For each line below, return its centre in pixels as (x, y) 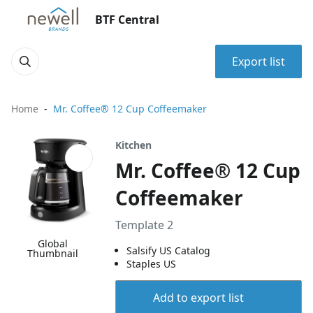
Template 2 (145, 225)
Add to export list (198, 298)
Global (53, 244)
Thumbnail (53, 254)
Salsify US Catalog (169, 250)
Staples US (152, 264)
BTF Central (127, 20)
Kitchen (134, 145)
